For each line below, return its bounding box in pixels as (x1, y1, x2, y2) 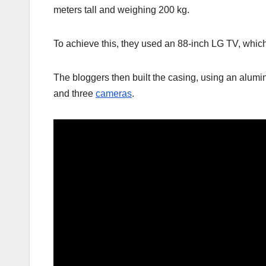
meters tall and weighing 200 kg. (53, 5, 189, 15)
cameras (96, 88, 132, 99)
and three (53, 88, 96, 99)
